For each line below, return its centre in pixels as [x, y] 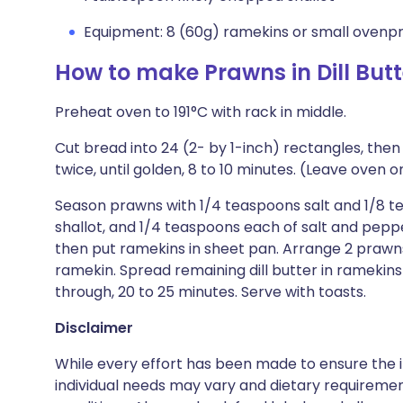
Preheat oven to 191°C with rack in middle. [201, 112]
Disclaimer [94, 328]
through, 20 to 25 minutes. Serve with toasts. [210, 292]
